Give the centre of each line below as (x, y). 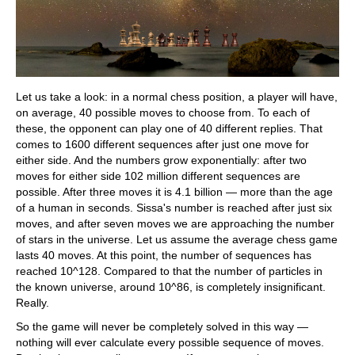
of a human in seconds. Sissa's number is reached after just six (174, 208)
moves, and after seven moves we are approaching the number (175, 224)
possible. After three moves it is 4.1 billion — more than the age (174, 192)
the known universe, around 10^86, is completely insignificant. (171, 287)
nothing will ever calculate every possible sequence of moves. (170, 343)
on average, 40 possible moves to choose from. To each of (163, 113)
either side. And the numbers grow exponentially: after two (161, 160)
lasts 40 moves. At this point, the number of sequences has (164, 256)
